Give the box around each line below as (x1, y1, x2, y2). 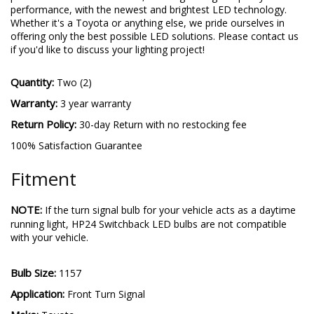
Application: (11, 286, 67, 301)
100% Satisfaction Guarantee (11, 138, 142, 152)
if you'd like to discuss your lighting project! (11, 42, 205, 56)
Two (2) (57, 75, 92, 89)
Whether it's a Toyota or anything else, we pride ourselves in (11, 15, 285, 29)
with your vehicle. (11, 230, 88, 244)
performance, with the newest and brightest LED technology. (11, 2, 287, 16)
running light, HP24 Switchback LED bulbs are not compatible (11, 217, 287, 231)
